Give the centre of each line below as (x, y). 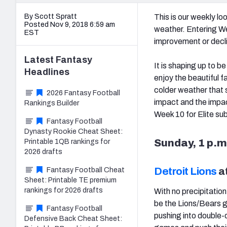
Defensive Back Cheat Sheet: (73, 218)
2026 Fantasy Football (83, 93)
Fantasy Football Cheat (86, 170)
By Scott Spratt (51, 16)
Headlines (47, 72)
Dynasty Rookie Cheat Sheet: (73, 131)
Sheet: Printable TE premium (70, 180)
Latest (40, 60)
